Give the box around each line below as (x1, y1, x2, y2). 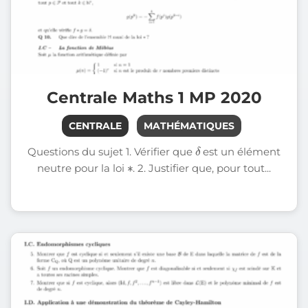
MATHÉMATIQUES (143, 120, 234, 132)
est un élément (200, 145, 281, 158)
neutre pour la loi (36, 162, 127, 175)
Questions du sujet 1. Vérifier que (27, 145, 195, 158)
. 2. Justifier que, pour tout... (133, 162, 272, 175)
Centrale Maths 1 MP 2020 (46, 88, 262, 107)
